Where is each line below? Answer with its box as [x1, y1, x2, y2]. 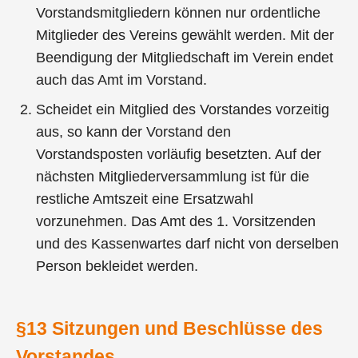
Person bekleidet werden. [36, 258, 199, 275]
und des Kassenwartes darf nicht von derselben [36, 236, 340, 253]
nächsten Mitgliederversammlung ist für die [36, 169, 310, 185]
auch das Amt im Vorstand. [36, 72, 208, 89]
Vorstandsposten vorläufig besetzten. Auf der [36, 146, 322, 163]
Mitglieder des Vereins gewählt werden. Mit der [36, 27, 335, 44]
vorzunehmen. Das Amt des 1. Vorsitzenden [36, 213, 316, 230]
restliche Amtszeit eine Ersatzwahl [36, 191, 254, 208]
